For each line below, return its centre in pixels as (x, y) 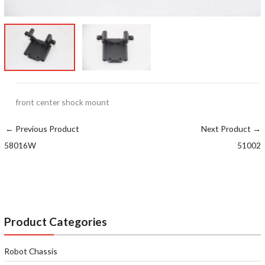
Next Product (227, 129)
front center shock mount (63, 102)
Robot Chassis (31, 251)
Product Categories (56, 222)
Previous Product (47, 129)
